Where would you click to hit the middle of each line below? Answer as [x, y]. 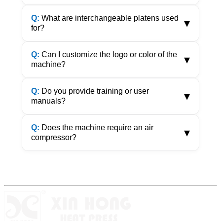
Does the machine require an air [96, 128]
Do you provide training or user [94, 91]
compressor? [54, 137]
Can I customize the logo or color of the [108, 55]
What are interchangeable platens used [109, 18]
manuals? [48, 101]
